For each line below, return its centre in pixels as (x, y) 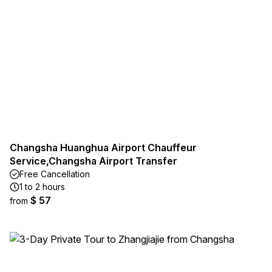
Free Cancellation (55, 174)
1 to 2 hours (42, 187)
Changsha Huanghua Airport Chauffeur (103, 148)
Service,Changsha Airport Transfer (93, 161)
